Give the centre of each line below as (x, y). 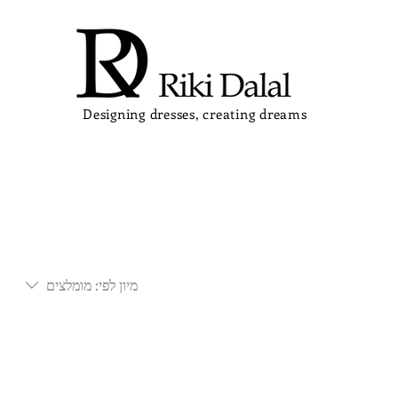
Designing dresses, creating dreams (195, 114)
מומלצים (69, 285)
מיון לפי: (116, 285)
